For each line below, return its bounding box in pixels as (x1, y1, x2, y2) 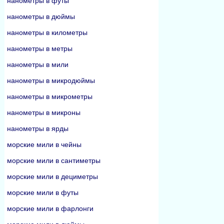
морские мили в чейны (7, 140, 81, 148)
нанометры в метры (7, 44, 72, 52)
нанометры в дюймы (7, 12, 75, 20)
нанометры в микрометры (7, 92, 92, 100)
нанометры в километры (7, 28, 87, 36)
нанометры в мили (7, 60, 68, 68)
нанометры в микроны (7, 108, 80, 116)
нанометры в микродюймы (7, 76, 95, 84)
